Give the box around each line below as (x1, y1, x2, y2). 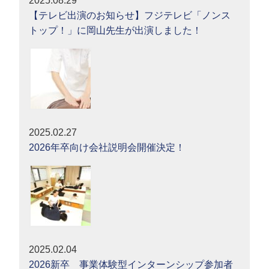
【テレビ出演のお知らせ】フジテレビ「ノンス (29, 10, 231, 21)
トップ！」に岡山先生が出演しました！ (29, 25, 202, 36)
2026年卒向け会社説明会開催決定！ (29, 142, 186, 153)
